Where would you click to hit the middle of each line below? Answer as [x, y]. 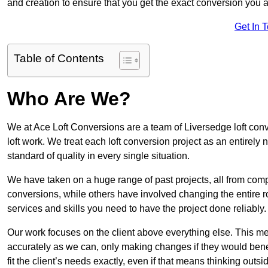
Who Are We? [69, 99]
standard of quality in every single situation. [98, 156]
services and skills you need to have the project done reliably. [137, 209]
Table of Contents [59, 59]
